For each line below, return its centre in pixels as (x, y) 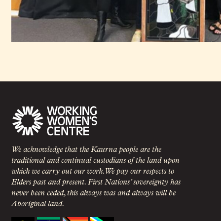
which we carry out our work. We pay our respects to (92, 172)
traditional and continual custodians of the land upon (95, 161)
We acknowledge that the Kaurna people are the (86, 150)
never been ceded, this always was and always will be (93, 194)
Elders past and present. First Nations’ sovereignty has (96, 183)
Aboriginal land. (38, 204)
